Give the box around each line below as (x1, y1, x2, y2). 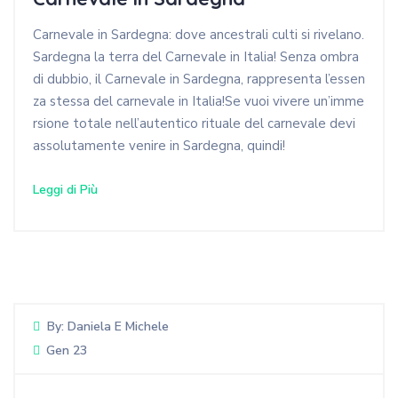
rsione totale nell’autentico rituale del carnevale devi (33, 114, 355, 132)
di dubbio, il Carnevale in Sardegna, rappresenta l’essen (33, 69, 365, 88)
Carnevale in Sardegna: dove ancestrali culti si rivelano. (33, 25, 364, 44)
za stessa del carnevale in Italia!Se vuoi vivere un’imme (33, 92, 364, 110)
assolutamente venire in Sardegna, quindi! (33, 136, 285, 155)
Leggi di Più (33, 180, 98, 198)
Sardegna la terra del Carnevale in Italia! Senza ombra (33, 47, 359, 66)
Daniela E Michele (68, 317, 169, 335)
